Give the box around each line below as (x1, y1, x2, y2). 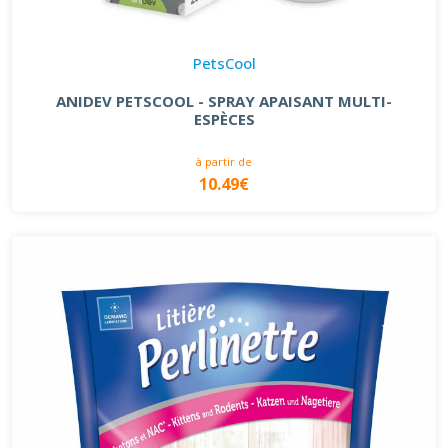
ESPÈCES (193, 108, 255, 129)
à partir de (196, 153, 252, 169)
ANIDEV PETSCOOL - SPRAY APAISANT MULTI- (56, 90, 392, 111)
